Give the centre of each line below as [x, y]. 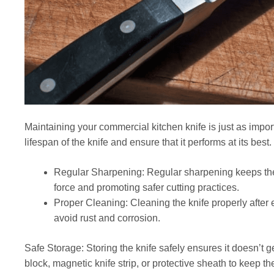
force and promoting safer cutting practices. [146, 188]
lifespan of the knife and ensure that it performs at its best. [148, 143]
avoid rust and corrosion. [107, 218]
